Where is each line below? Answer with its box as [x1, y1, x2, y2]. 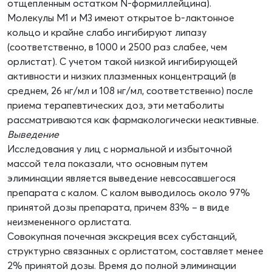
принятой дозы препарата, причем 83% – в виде [7, 201, 229, 214]
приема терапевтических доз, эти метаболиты [7, 99, 224, 112]
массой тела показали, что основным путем [7, 157, 208, 170]
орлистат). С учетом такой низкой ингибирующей [7, 55, 237, 68]
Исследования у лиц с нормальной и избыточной [7, 143, 232, 155]
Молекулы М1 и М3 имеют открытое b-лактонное [7, 12, 234, 24]
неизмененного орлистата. [7, 216, 131, 228]
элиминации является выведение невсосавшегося [7, 172, 236, 185]
